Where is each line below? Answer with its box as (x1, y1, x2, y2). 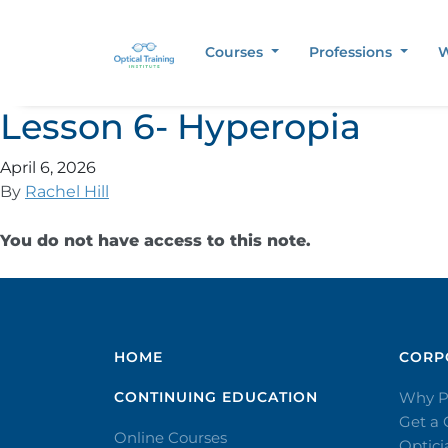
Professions (309, 42, 397, 61)
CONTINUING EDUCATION (114, 388, 318, 406)
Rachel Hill (25, 182, 109, 201)
